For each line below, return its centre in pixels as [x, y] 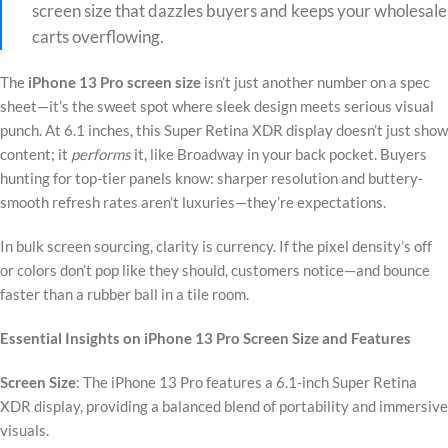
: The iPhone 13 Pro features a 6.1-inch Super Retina [246, 382]
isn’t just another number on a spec [315, 82]
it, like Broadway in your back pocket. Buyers [279, 154]
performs [101, 154]
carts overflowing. [98, 37]
